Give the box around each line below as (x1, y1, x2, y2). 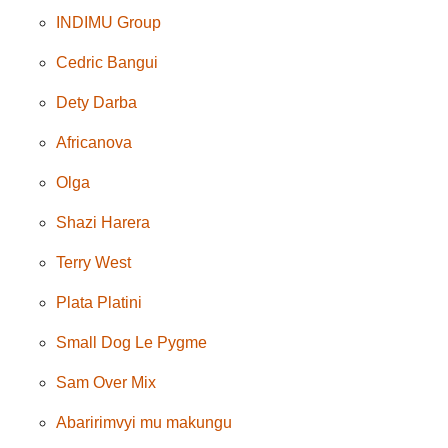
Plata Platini (56, 293, 143, 311)
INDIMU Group (56, 13, 162, 31)
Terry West (56, 253, 132, 271)
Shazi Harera (56, 213, 151, 231)
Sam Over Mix (56, 373, 157, 391)
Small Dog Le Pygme (56, 333, 208, 351)
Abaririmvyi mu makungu (56, 413, 233, 431)
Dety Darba (56, 93, 138, 111)
